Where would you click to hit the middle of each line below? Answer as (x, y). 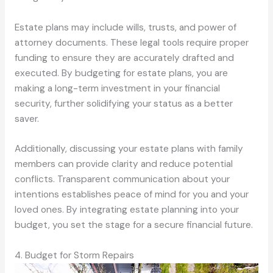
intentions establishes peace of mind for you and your (131, 195)
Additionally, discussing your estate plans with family (129, 149)
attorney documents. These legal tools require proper (131, 42)
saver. (27, 119)
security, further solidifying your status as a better (123, 103)
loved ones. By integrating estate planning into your (126, 210)
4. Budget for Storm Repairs (74, 256)
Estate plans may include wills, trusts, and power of (125, 27)
